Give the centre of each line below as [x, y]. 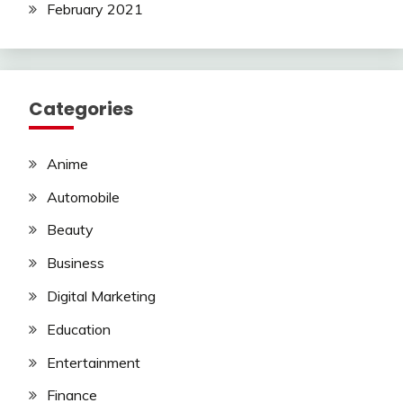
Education [79, 329]
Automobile [83, 197]
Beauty [70, 230]
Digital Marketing [101, 296]
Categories [81, 108]
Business [76, 263]
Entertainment [94, 362]
